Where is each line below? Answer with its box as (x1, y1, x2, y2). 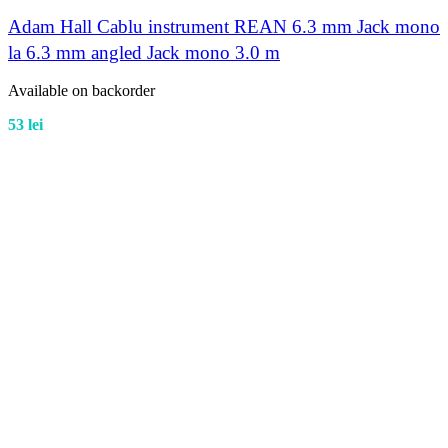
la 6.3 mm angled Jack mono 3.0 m (8, 41, 280, 63)
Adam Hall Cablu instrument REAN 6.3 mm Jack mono (8, 15, 440, 37)
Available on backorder (8, 81, 155, 99)
